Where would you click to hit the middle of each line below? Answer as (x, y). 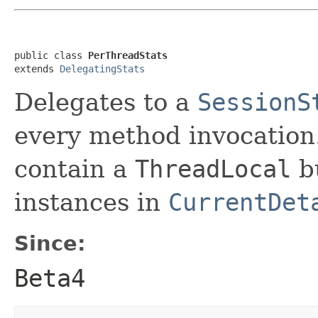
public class (51, 55)
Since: (50, 243)
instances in (91, 202)
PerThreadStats (128, 55)
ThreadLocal (213, 169)
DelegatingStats (102, 68)
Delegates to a (106, 102)
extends (37, 68)
